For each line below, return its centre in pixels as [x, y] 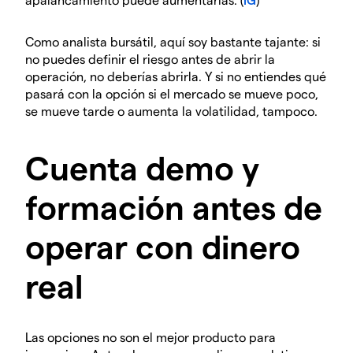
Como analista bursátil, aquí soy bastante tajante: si [173, 42]
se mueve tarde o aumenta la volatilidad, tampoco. [171, 111]
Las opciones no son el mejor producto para [150, 337]
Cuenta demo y [142, 167]
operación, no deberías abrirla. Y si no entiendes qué [176, 76]
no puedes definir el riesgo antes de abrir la [150, 59]
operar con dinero [163, 246]
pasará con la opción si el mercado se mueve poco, [172, 94]
